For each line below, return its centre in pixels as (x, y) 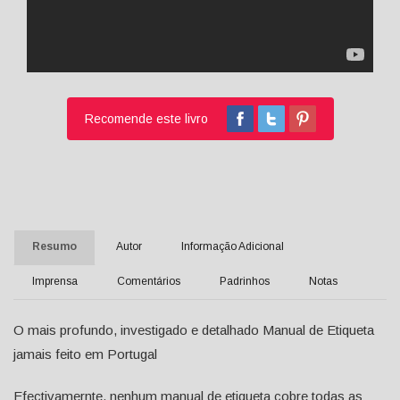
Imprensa (55, 282)
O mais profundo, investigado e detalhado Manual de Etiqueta (194, 330)
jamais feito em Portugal (85, 354)
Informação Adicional (233, 247)
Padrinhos (245, 282)
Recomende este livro (153, 119)
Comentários (149, 282)
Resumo (54, 247)
